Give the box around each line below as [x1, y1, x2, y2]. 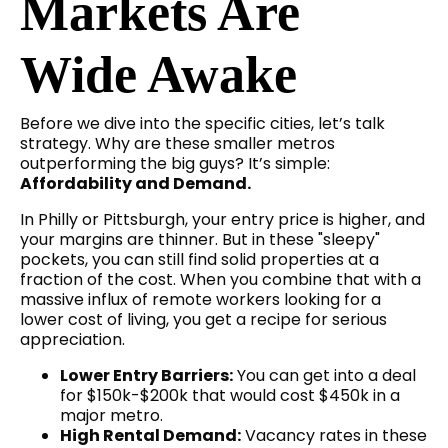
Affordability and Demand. [20, 172, 251, 196]
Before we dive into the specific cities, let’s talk [20, 112, 385, 136]
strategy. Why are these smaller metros [20, 132, 335, 156]
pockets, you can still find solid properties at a [20, 248, 379, 272]
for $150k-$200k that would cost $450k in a [60, 384, 400, 408]
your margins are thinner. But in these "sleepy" [20, 228, 380, 252]
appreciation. [20, 328, 125, 352]
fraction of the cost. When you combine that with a [20, 268, 421, 292]
